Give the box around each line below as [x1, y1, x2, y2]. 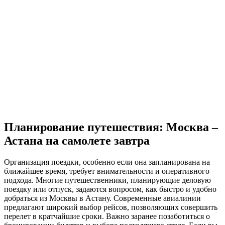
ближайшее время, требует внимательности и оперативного [4, 166, 209, 175]
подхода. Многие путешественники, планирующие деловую [4, 175, 211, 184]
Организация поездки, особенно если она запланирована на [4, 157, 210, 166]
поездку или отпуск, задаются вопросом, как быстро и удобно [4, 184, 216, 193]
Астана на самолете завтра [4, 134, 150, 147]
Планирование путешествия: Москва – [4, 120, 218, 134]
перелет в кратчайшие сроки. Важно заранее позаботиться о [4, 211, 210, 220]
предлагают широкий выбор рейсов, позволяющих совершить [4, 202, 217, 211]
